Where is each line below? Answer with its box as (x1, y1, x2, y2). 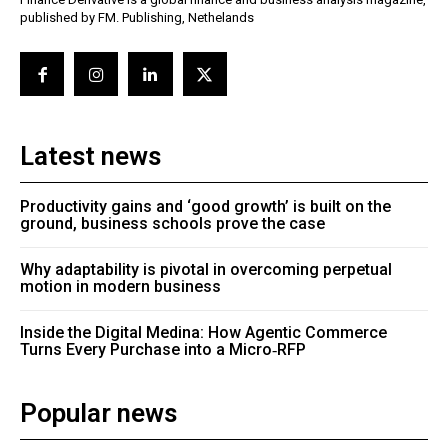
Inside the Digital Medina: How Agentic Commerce (20, 323, 387, 343)
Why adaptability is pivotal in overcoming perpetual (20, 260, 392, 280)
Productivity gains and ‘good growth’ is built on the (20, 197, 391, 217)
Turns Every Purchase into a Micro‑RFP (20, 340, 306, 360)
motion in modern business (20, 277, 221, 297)
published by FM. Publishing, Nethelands (20, 10, 254, 26)
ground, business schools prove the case (20, 214, 325, 234)
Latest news (20, 141, 161, 172)
